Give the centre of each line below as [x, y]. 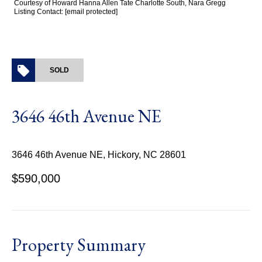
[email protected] [91, 12]
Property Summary [79, 245]
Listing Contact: [39, 12]
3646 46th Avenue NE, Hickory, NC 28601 [99, 155]
